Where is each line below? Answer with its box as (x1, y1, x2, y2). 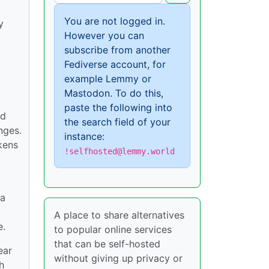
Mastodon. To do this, (64, 87, 163, 100)
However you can (64, 29, 144, 42)
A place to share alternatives (54, 209, 184, 222)
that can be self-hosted (54, 238, 160, 250)
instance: (64, 130, 104, 143)
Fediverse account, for (64, 58, 166, 71)
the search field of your (64, 116, 171, 128)
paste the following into (64, 101, 172, 114)
